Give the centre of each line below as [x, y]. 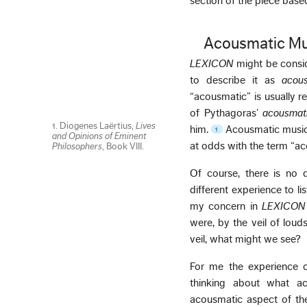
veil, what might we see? [246, 239]
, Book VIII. [123, 146]
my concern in [226, 206]
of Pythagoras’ [226, 113]
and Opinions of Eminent [100, 136]
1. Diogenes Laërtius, [94, 126]
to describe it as [236, 80]
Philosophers [77, 146]
